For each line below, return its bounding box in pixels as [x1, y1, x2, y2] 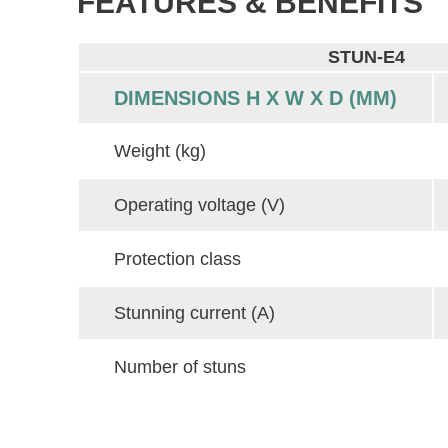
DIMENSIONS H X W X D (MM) [114, 87, 397, 109]
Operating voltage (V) [114, 195, 285, 215]
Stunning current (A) [114, 303, 275, 323]
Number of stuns [114, 357, 246, 377]
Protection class [114, 249, 241, 269]
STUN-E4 [327, 47, 405, 67]
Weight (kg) [114, 141, 206, 161]
